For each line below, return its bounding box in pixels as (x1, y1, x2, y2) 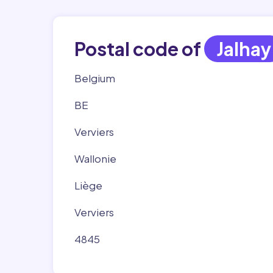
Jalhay (216, 37, 271, 60)
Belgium (74, 71, 115, 85)
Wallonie (74, 152, 116, 165)
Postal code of (74, 37, 204, 60)
